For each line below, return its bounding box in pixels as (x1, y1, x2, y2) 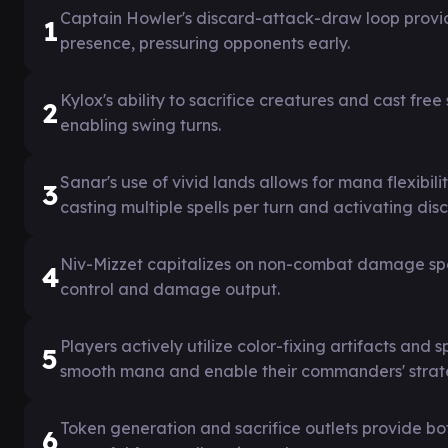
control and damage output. (60, 279, 280, 299)
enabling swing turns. (60, 115, 221, 135)
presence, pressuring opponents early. (60, 33, 350, 53)
